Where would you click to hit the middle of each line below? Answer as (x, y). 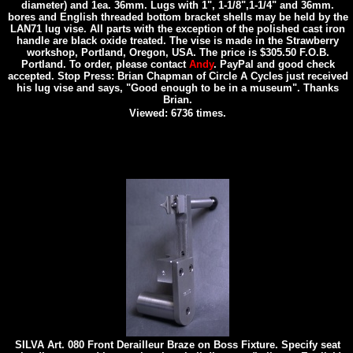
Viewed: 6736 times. (178, 113)
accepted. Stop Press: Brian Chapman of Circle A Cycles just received (178, 76)
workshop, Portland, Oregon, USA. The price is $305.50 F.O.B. (178, 52)
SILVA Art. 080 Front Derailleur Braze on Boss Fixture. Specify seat (178, 345)
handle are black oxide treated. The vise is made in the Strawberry (178, 41)
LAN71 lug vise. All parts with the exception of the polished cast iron (178, 29)
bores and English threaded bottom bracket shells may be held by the (178, 17)
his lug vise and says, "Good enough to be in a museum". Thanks (178, 88)
